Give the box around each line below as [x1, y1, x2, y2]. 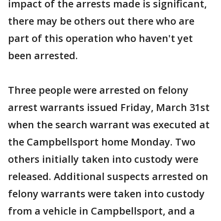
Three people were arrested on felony [8, 83, 188, 97]
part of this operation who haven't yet [8, 31, 193, 45]
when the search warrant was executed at [8, 117, 210, 131]
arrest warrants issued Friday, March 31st [8, 100, 210, 114]
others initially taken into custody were [8, 152, 198, 166]
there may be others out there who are [8, 14, 194, 28]
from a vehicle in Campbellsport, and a [8, 204, 195, 218]
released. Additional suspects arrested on [8, 169, 208, 183]
